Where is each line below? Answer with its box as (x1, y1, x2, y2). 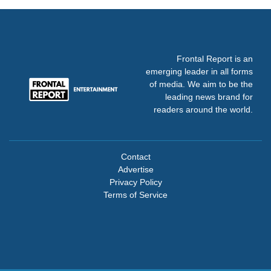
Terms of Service (103, 190, 168, 200)
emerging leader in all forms (146, 67, 253, 77)
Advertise (117, 165, 154, 175)
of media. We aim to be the (149, 79, 253, 90)
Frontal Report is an (177, 54, 253, 64)
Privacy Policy (109, 177, 162, 188)
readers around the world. (154, 105, 253, 115)
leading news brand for (165, 92, 253, 102)
